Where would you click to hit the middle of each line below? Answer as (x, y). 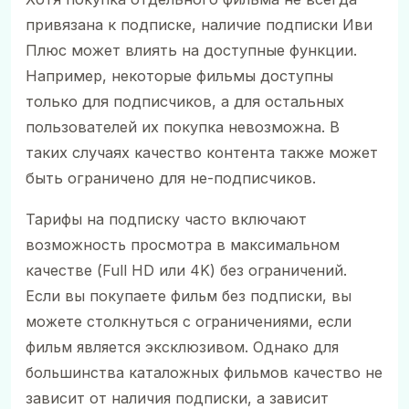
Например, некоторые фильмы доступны (179, 76)
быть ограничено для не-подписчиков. (171, 178)
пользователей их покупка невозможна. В (183, 127)
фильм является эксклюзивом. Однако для (182, 346)
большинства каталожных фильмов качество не (204, 372)
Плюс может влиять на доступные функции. (191, 51)
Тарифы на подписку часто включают (166, 219)
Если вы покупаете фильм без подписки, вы (189, 295)
